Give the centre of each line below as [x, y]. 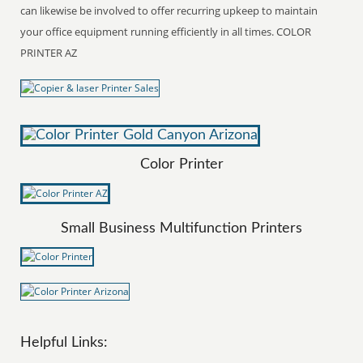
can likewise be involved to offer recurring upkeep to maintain [169, 10]
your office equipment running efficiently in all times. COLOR [166, 31]
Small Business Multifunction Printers [181, 228]
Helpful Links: [64, 342]
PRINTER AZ [49, 52]
